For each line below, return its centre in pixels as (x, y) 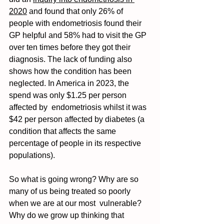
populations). (34, 155)
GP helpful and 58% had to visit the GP (79, 35)
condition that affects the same (64, 131)
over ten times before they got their (71, 47)
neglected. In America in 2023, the (70, 83)
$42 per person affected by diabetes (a (78, 119)
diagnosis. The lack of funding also (71, 59)
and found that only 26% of (76, 11)
